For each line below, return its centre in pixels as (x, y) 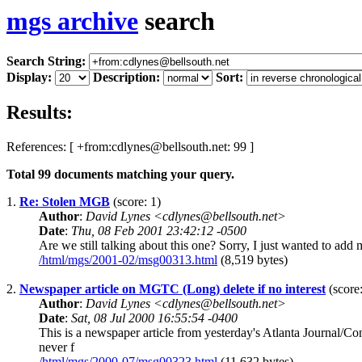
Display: (29, 78)
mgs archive (72, 21)
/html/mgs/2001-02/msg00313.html (128, 260)
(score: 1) (135, 202)
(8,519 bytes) (253, 260)
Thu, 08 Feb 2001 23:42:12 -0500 (159, 231)
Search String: (46, 61)
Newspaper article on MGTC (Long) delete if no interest (173, 289)
